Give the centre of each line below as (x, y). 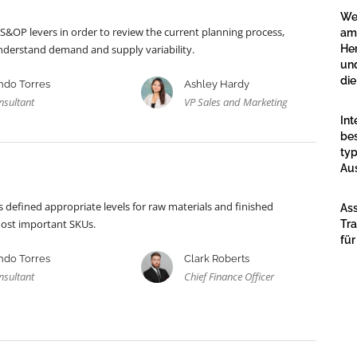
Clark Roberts (216, 259)
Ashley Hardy (216, 84)
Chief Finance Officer (229, 277)
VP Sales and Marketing (235, 102)
